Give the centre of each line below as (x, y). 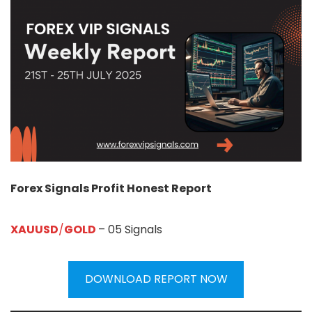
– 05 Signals (130, 229)
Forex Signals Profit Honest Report (111, 188)
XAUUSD (34, 229)
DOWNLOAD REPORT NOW (156, 279)
